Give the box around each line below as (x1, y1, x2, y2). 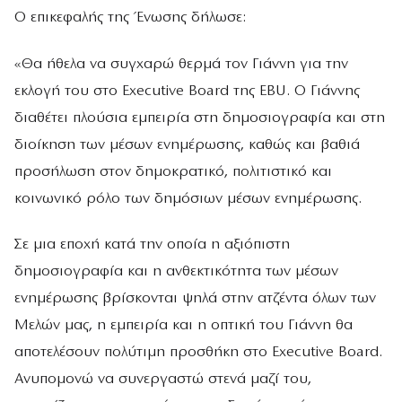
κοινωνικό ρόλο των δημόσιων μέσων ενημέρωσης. (14, 190, 362, 206)
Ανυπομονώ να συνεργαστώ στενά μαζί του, (14, 371, 311, 387)
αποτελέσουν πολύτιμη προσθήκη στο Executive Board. (14, 344, 382, 360)
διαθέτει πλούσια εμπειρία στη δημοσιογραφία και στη (14, 109, 385, 126)
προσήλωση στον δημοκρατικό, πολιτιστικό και (14, 163, 332, 179)
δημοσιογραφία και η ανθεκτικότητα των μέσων (14, 263, 338, 279)
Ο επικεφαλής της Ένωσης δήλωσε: (14, 10, 246, 26)
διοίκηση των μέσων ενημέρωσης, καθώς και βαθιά (14, 136, 360, 153)
